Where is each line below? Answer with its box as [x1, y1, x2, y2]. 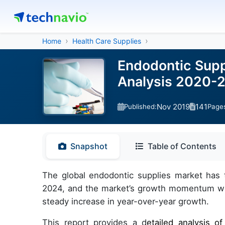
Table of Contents [148, 141, 216, 151]
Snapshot [70, 141, 107, 151]
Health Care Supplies [72, 37, 141, 45]
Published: [124, 102, 157, 110]
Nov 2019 [157, 101, 190, 111]
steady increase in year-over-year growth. [42, 196, 209, 206]
